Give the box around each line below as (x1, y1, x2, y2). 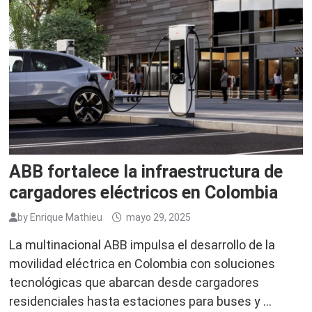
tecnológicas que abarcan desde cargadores (9, 275, 260, 290)
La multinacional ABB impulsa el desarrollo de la (9, 237, 276, 253)
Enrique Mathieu (30, 212, 103, 224)
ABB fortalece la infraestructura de (9, 162, 283, 182)
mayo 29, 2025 (126, 212, 192, 224)
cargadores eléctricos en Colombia (9, 182, 279, 203)
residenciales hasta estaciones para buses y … (9, 294, 272, 309)
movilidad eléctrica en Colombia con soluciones (9, 256, 276, 272)
